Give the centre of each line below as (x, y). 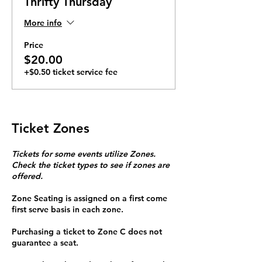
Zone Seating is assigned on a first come (89, 198)
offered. (28, 176)
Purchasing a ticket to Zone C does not (87, 232)
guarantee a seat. (45, 243)
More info (43, 23)
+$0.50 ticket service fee (71, 72)
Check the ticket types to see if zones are (91, 165)
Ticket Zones (51, 128)
